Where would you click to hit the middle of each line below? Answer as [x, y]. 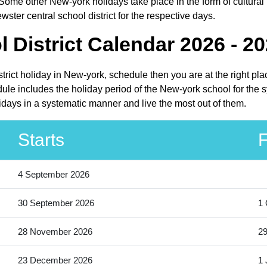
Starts [41, 140]
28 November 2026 [55, 232]
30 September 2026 [56, 203]
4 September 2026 [53, 175]
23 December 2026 [55, 260]
